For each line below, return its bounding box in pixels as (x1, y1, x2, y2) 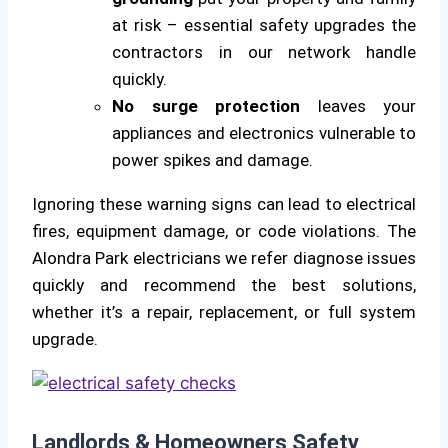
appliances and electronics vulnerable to (112, 122, 416, 143)
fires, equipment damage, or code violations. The (32, 220, 416, 241)
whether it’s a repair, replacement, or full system (32, 301, 416, 322)
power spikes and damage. (112, 149, 313, 170)
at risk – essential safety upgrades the (112, 14, 416, 35)
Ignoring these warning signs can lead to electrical (32, 193, 416, 214)
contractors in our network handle (112, 41, 416, 62)
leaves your (300, 95, 416, 116)
